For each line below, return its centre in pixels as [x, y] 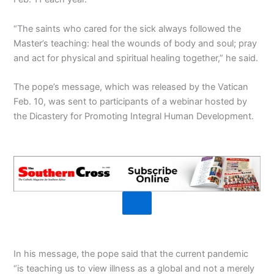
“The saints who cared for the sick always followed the [128, 28]
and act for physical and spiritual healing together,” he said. [136, 58]
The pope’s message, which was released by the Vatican [131, 87]
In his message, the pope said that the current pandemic [131, 254]
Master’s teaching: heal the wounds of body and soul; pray [135, 43]
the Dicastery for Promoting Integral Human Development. [134, 117]
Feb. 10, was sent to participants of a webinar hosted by [131, 102]
